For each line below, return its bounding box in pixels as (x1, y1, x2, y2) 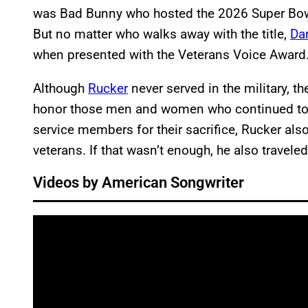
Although (33, 80, 88, 97)
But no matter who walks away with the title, (33, 26, 290, 43)
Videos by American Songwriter (33, 174, 244, 192)
